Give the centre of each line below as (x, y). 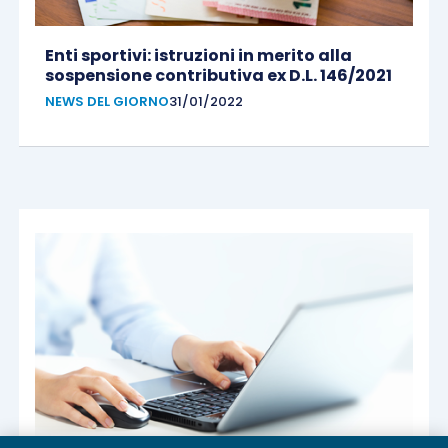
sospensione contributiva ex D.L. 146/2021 (218, 76)
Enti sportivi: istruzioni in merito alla (198, 56)
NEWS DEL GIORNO (106, 102)
